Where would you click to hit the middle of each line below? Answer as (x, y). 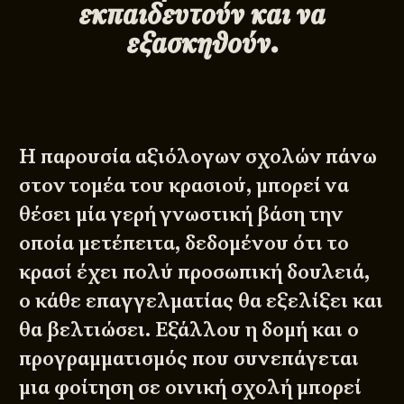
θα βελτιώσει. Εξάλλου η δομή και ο (189, 329)
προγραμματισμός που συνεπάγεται (189, 358)
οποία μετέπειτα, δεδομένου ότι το (184, 243)
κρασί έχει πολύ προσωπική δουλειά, (195, 271)
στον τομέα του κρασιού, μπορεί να (184, 185)
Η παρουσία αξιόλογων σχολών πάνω (198, 156)
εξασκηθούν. (202, 42)
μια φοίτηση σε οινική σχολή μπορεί (191, 387)
